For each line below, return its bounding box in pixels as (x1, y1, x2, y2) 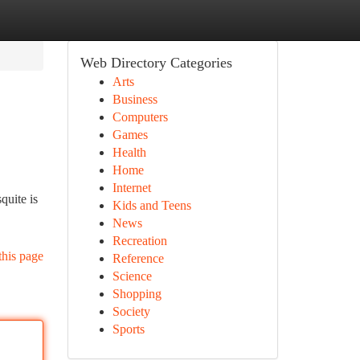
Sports (112, 322, 145, 336)
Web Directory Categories (80, 55, 232, 71)
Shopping (112, 287, 162, 301)
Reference (112, 252, 164, 265)
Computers (112, 110, 168, 124)
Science (112, 269, 152, 283)
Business (112, 92, 157, 106)
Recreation (112, 234, 167, 247)
